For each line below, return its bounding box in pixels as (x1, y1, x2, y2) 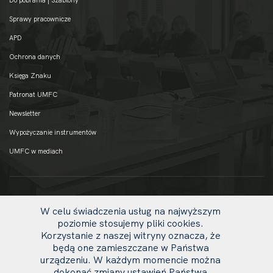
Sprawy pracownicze (9, 14, 71, 23)
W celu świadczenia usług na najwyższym (40, 205, 221, 217)
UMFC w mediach (9, 146, 63, 155)
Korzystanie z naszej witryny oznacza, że (40, 229, 221, 241)
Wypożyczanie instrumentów (9, 127, 96, 136)
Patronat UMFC (9, 90, 57, 99)
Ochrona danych (9, 52, 60, 61)
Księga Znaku (9, 71, 51, 80)
